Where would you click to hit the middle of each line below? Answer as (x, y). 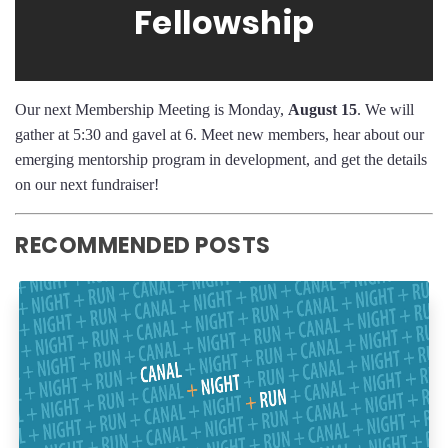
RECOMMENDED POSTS (143, 246)
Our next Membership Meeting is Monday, (151, 110)
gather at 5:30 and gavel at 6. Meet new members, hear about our (219, 135)
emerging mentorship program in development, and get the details (221, 160)
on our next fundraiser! (87, 185)
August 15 (322, 110)
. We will (385, 110)
